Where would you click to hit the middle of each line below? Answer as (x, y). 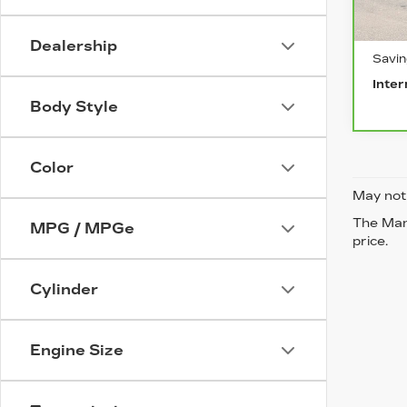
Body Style (74, 107)
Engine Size (77, 350)
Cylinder (64, 289)
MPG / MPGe (82, 228)
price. (370, 241)
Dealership (74, 46)
